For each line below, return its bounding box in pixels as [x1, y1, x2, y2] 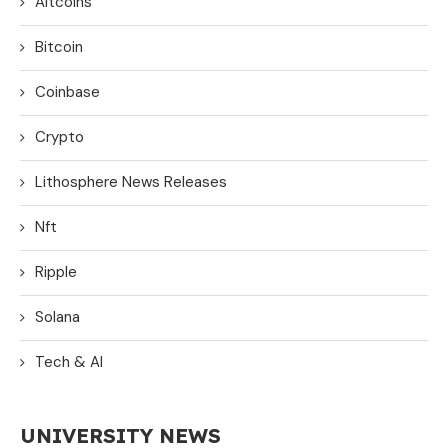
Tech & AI [35, 351, 103, 372]
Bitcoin [35, 36, 83, 57]
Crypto [35, 126, 84, 147]
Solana [35, 306, 80, 327]
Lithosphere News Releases [35, 171, 227, 192]
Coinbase [35, 81, 100, 102]
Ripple [35, 261, 77, 282]
